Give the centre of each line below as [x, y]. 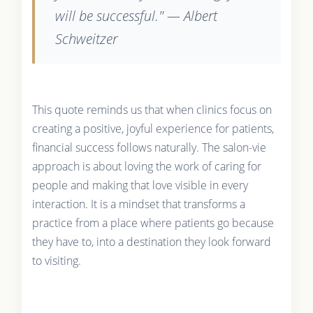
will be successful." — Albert [136, 15]
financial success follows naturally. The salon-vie [149, 147]
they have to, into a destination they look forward [151, 241]
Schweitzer [86, 38]
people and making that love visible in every [140, 185]
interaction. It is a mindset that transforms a [138, 204]
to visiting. [56, 260]
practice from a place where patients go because [153, 223]
